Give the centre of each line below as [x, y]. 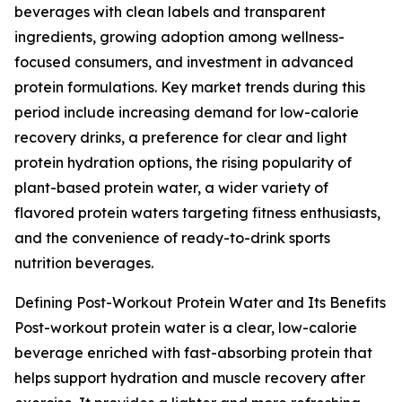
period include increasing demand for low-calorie [187, 113]
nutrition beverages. [84, 263]
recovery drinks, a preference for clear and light [181, 138]
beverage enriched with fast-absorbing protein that [193, 353]
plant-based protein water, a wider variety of [171, 188]
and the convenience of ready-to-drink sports [172, 238]
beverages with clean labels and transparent [170, 12]
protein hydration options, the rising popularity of [183, 163]
